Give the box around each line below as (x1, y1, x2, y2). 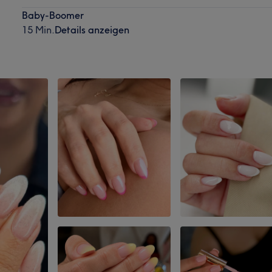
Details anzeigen (54, 23, 129, 36)
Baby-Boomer (21, 8, 84, 21)
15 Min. (21, 23, 55, 36)
